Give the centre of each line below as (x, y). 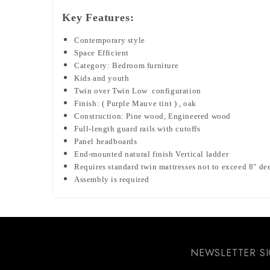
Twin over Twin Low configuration (138, 90)
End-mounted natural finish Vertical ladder (152, 154)
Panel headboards (106, 141)
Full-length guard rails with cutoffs (137, 128)
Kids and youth (102, 78)
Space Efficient (102, 52)
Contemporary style (110, 40)
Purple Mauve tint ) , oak (152, 103)
